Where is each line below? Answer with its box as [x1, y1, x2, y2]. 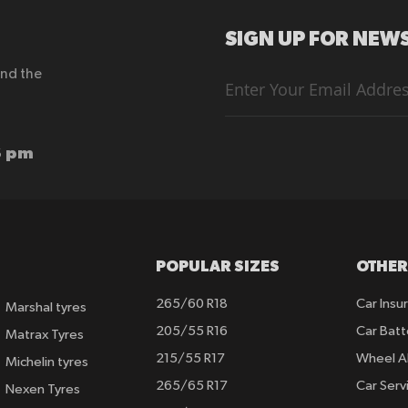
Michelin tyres [5, 354, 88, 369]
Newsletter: [224, 118, 291, 132]
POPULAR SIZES [156, 256, 280, 274]
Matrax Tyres [5, 327, 84, 342]
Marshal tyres [5, 300, 87, 314]
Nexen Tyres [5, 382, 80, 396]
